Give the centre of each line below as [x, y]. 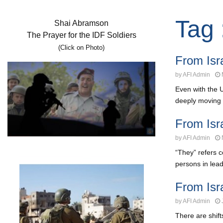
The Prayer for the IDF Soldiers [81, 35]
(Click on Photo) [82, 47]
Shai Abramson [82, 23]
